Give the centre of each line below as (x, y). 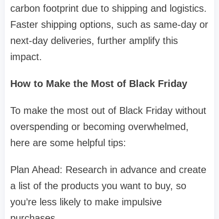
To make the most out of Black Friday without (108, 111)
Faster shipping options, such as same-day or (109, 25)
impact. (26, 57)
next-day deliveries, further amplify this (94, 41)
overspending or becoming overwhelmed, (99, 127)
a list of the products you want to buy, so (98, 186)
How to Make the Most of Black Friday (99, 84)
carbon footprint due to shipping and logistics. (109, 9)
